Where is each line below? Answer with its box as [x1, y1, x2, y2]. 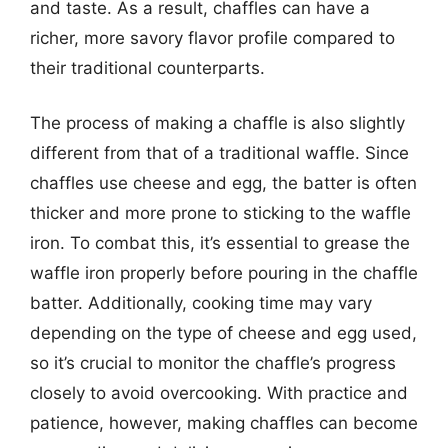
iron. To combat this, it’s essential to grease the [30, 233, 410, 253]
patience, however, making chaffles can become [30, 413, 418, 433]
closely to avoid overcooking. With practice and [30, 383, 408, 403]
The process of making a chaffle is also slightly [30, 113, 405, 133]
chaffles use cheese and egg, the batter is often [30, 173, 417, 193]
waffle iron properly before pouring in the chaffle [30, 263, 418, 283]
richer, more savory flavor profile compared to [30, 27, 395, 48]
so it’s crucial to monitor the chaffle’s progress [30, 353, 396, 373]
